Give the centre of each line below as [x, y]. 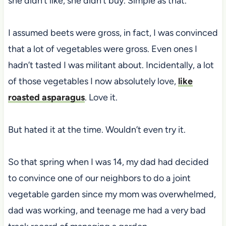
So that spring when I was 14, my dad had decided [108, 162]
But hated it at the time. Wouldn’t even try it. [97, 130]
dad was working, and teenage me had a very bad [107, 211]
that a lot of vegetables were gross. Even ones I [102, 49]
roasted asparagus [46, 98]
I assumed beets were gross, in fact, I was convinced [113, 33]
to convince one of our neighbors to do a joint [99, 178]
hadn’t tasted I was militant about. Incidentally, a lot [111, 65]
